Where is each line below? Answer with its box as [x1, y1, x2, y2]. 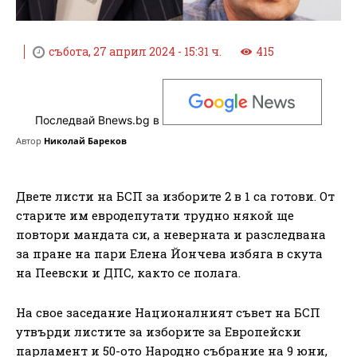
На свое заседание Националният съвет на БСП [16, 304, 320, 320]
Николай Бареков [44, 134, 127, 147]
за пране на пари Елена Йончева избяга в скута [16, 245, 323, 261]
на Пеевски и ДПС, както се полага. [16, 264, 241, 280]
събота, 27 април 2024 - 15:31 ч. [49, 44, 222, 60]
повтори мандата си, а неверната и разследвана [16, 226, 326, 242]
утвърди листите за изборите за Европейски [16, 323, 301, 339]
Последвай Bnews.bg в [35, 113, 163, 127]
